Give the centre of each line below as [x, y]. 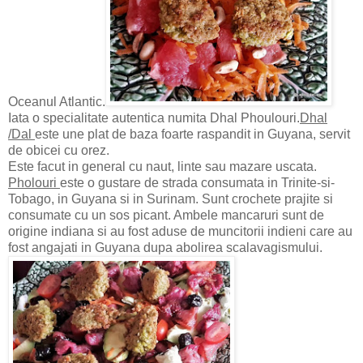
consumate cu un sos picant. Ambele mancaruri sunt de [166, 216]
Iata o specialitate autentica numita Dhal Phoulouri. [154, 118]
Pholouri [34, 183]
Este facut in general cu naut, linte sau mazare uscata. [162, 167]
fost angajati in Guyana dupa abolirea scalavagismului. [165, 248]
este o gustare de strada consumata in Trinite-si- [197, 183]
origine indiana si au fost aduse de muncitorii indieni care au [180, 232]
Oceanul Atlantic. [57, 102]
